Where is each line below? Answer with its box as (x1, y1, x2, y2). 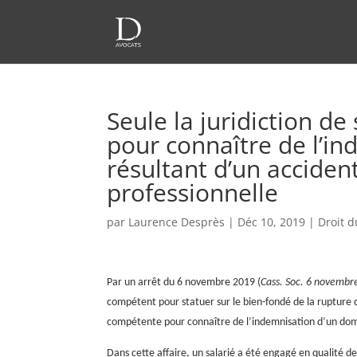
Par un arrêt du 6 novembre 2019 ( (107, 277, 261, 288)
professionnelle (107, 176, 279, 209)
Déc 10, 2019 (237, 214, 306, 229)
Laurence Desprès (128, 214, 226, 229)
